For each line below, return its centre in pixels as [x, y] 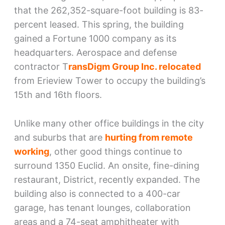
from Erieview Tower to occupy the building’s [109, 80]
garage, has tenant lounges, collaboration [102, 207]
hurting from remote [149, 137]
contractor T [41, 66]
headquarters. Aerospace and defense [95, 52]
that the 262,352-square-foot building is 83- [108, 10]
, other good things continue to [116, 151]
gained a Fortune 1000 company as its [95, 38]
